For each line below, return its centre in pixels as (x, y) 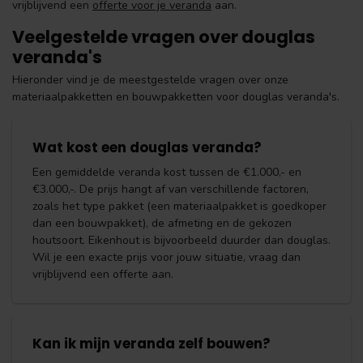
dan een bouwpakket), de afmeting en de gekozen (162, 224)
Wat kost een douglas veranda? (147, 148)
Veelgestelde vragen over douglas (164, 37)
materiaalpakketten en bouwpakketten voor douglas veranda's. (176, 97)
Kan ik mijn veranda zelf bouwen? (152, 344)
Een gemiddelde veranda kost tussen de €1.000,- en (167, 173)
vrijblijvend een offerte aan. (103, 275)
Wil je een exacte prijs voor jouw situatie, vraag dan (167, 258)
